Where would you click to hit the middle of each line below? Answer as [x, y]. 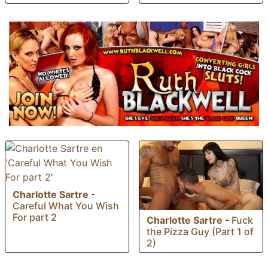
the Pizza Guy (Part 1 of [200, 232]
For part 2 [35, 217]
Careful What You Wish [66, 205]
